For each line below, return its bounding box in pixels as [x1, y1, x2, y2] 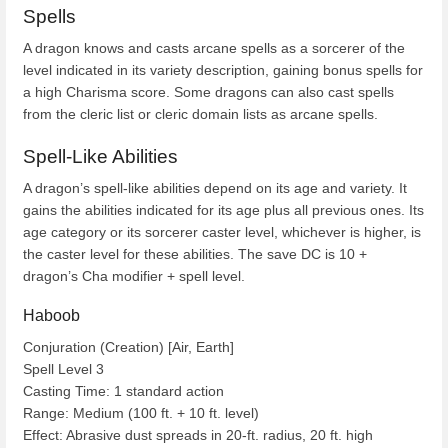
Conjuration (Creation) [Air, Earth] [23, 339, 234, 356]
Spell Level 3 [23, 361, 104, 378]
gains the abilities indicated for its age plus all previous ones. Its [23, 202, 424, 219]
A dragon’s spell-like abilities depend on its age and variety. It [23, 180, 407, 197]
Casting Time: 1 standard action [23, 383, 224, 400]
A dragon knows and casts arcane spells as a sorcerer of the [23, 39, 405, 56]
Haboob [23, 306, 80, 325]
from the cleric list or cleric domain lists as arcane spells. [23, 105, 378, 122]
